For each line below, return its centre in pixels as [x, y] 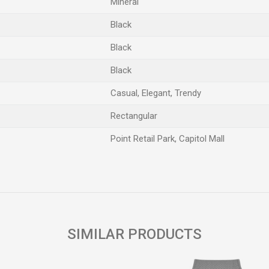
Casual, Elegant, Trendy [156, 93]
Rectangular [134, 116]
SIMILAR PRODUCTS [134, 234]
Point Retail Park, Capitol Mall [168, 139]
